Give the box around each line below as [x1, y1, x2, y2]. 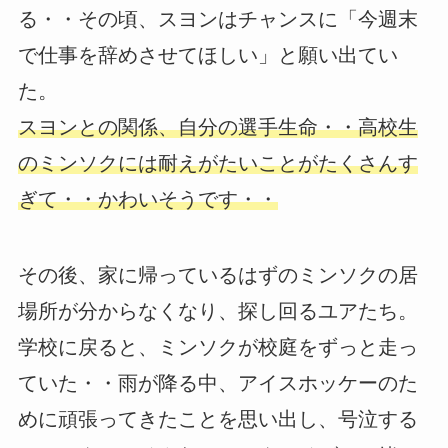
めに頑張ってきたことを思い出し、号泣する [17, 407, 418, 430]
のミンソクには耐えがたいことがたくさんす [17, 151, 418, 174]
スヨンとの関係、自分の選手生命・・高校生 [17, 115, 418, 138]
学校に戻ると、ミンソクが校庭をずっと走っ [17, 335, 418, 358]
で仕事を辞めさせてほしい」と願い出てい [17, 43, 398, 66]
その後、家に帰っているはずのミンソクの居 [17, 263, 418, 286]
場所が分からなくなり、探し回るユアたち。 [17, 299, 418, 322]
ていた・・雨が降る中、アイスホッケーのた [17, 371, 418, 394]
